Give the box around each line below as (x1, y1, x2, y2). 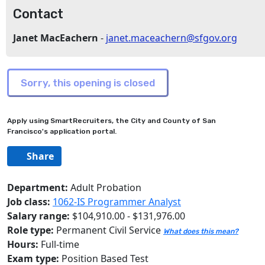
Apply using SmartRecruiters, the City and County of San (7, 117, 216, 125)
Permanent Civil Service (54, 224, 163, 237)
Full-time (41, 238, 79, 251)
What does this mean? (163, 227, 238, 235)
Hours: (7, 238, 38, 251)
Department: (7, 181, 68, 194)
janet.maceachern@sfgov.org (106, 31, 237, 44)
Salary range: (7, 209, 70, 222)
